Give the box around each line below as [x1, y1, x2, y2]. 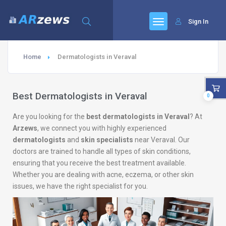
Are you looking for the [13, 112, 86, 121]
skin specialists [81, 136, 133, 144]
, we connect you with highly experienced [37, 124, 166, 132]
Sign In [188, 18, 208, 25]
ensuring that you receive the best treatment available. [13, 159, 186, 167]
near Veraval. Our [133, 136, 190, 144]
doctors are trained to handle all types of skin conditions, [13, 147, 191, 155]
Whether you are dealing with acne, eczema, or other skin [13, 171, 194, 179]
